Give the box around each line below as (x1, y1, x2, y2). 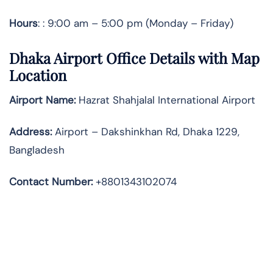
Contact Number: (9, 175, 93, 189)
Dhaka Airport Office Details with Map (9, 48, 260, 68)
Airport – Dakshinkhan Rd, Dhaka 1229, (52, 125, 239, 139)
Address (9, 125, 50, 139)
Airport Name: (9, 93, 76, 107)
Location (9, 65, 66, 85)
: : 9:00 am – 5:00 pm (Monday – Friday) (38, 16, 233, 30)
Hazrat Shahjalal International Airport (76, 93, 255, 107)
